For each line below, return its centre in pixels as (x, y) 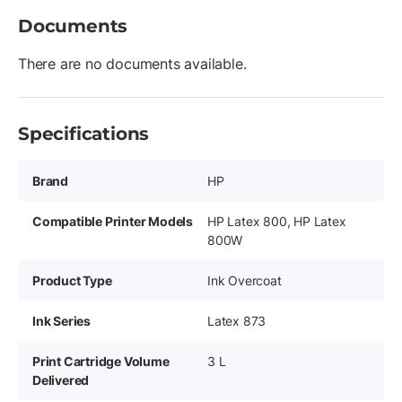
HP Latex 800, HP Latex (277, 221)
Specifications (84, 134)
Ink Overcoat (245, 280)
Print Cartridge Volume (101, 361)
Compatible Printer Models (113, 221)
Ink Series (61, 321)
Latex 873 (237, 321)
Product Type (72, 280)
